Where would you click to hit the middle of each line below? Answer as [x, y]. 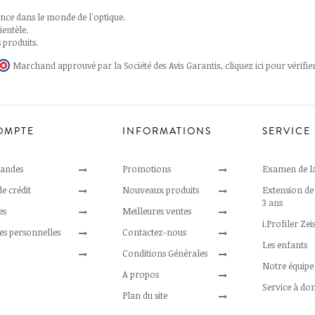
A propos [141, 274]
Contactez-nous [155, 232]
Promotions [147, 168]
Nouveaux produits [161, 189]
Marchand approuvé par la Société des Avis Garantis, [119, 65]
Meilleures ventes [157, 211]
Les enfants [285, 244]
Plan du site [145, 295]
